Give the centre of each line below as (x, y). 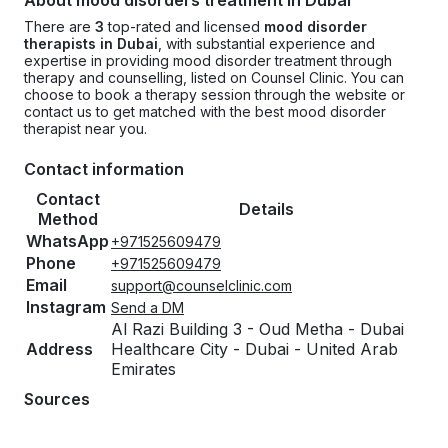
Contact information (104, 169)
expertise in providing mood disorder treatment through (208, 60)
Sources (57, 399)
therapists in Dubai (91, 43)
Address (59, 349)
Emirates (143, 369)
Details (266, 209)
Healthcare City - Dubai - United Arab (254, 349)
